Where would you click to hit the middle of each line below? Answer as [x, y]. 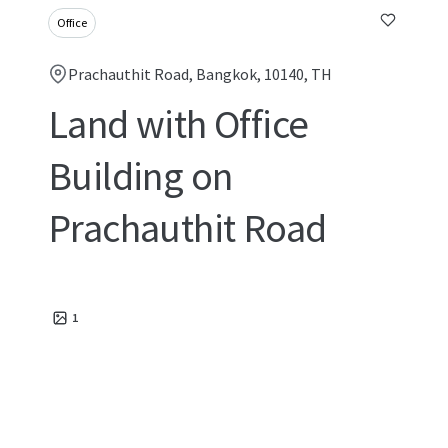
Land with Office [178, 124]
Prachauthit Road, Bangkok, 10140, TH [200, 74]
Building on [140, 176]
